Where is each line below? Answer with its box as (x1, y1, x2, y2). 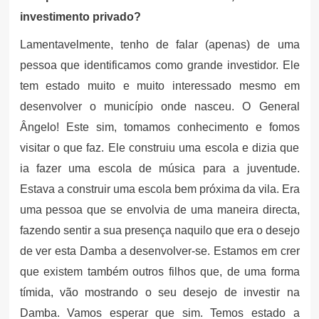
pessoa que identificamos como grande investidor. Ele (19, 58, 300, 71)
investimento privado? (19, 10, 141, 23)
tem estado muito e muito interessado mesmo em (19, 79, 300, 92)
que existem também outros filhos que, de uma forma (19, 265, 300, 278)
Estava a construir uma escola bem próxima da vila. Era (19, 182, 300, 195)
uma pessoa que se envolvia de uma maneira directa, (19, 203, 300, 216)
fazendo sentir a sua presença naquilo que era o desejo (19, 224, 300, 236)
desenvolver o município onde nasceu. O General (19, 100, 300, 113)
